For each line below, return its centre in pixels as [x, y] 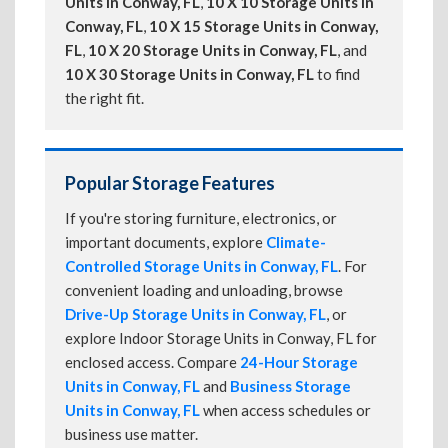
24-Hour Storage [299, 362]
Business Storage [290, 386]
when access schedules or [285, 410]
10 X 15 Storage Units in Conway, [263, 26]
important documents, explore [165, 242]
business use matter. [131, 434]
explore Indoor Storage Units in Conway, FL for [221, 338]
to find [337, 74]
